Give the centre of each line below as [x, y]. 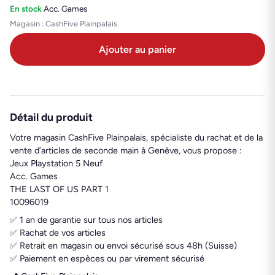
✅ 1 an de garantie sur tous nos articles [86, 220]
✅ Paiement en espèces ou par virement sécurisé [107, 259]
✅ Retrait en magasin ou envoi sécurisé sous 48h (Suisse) [123, 246]
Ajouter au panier [137, 50]
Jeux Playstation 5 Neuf [56, 164]
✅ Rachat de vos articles [58, 233]
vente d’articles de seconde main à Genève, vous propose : [126, 151]
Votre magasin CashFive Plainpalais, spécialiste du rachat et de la [136, 138]
